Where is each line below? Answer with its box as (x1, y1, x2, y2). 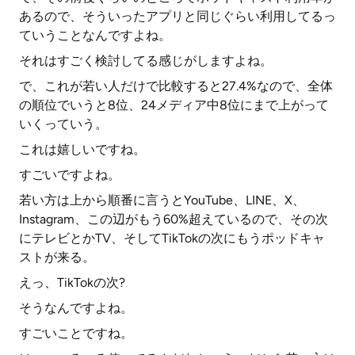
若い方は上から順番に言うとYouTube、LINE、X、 (19, 193, 305, 208)
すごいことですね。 (19, 326, 133, 341)
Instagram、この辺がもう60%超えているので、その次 (19, 212, 328, 227)
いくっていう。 (19, 116, 108, 132)
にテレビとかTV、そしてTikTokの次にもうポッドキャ (19, 231, 325, 246)
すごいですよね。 (19, 167, 120, 182)
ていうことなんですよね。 (19, 28, 171, 43)
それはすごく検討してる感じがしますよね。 (19, 53, 273, 68)
